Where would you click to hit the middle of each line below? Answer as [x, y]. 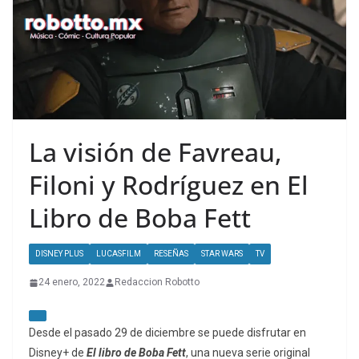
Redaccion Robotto [157, 282]
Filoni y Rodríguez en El [169, 185]
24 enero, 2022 [72, 282]
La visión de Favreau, [155, 152]
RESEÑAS [171, 254]
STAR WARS [222, 254]
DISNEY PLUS [59, 254]
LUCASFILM [119, 254]
